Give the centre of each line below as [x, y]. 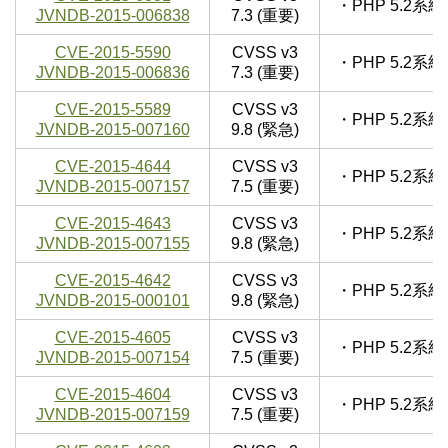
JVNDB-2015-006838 [112, 16]
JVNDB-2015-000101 [112, 301]
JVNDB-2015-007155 [112, 244]
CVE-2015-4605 [112, 338]
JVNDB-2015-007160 [112, 130]
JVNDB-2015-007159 [112, 415]
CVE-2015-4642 [112, 281]
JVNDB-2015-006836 [112, 73]
